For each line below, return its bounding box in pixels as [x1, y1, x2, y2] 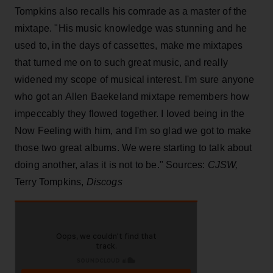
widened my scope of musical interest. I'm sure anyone [15, 74, 255, 85]
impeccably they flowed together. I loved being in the [15, 108, 245, 119]
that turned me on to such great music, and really [15, 57, 228, 68]
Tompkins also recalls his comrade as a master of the [15, 5, 247, 16]
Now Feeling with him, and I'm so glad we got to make [15, 125, 252, 136]
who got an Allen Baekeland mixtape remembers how [15, 91, 249, 102]
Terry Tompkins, [15, 176, 87, 187]
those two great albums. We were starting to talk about [15, 142, 252, 153]
